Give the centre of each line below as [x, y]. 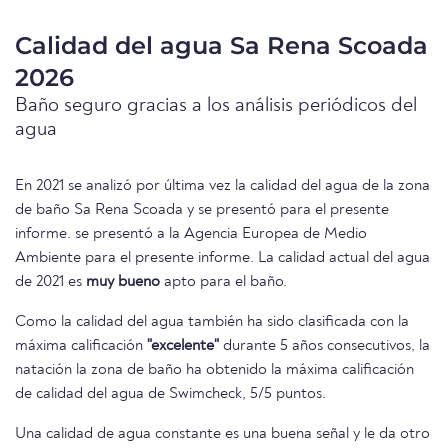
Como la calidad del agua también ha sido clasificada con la [212, 322]
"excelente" [183, 346]
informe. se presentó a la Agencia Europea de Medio [191, 234]
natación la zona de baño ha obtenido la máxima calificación [214, 370]
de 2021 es [50, 282]
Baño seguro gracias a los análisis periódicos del [216, 106]
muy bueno [123, 282]
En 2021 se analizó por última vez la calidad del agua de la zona [222, 186]
